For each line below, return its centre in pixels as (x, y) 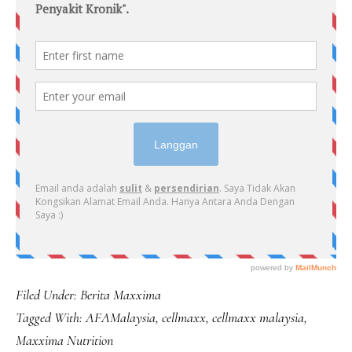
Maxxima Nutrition (64, 340)
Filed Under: (48, 295)
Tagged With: (51, 317)
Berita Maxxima (121, 295)
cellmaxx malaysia (258, 317)
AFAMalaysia (121, 317)
